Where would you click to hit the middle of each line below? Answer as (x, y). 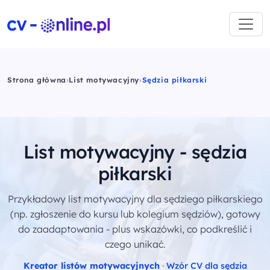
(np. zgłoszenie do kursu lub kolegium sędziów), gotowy (135, 214)
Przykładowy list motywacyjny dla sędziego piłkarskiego (135, 199)
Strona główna (37, 80)
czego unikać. (135, 244)
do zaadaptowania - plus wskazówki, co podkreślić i (135, 229)
